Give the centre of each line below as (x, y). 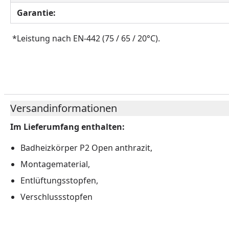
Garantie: (36, 13)
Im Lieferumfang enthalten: (67, 127)
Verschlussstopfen (56, 197)
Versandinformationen (64, 108)
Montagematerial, (55, 164)
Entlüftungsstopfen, (59, 180)
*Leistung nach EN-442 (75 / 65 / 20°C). (85, 38)
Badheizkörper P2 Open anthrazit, (86, 147)
